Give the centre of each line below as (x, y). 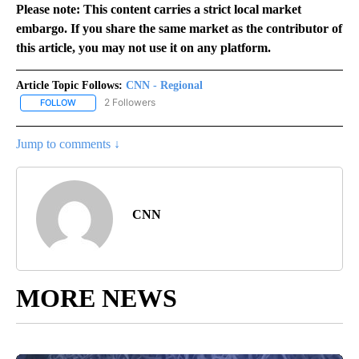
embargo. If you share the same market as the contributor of (179, 29)
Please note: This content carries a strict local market (159, 10)
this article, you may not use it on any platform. (143, 48)
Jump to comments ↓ (68, 143)
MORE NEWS (97, 298)
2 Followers (130, 103)
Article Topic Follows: (69, 86)
